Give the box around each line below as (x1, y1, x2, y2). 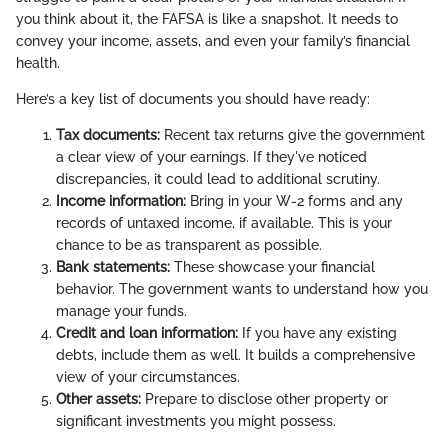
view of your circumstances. (56, 369, 240, 386)
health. (16, 55, 60, 72)
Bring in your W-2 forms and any (186, 193, 403, 210)
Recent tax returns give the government (160, 127, 425, 144)
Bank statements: (56, 259, 170, 276)
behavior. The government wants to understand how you (56, 281, 428, 298)
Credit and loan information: (56, 325, 238, 342)
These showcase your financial (170, 259, 375, 276)
